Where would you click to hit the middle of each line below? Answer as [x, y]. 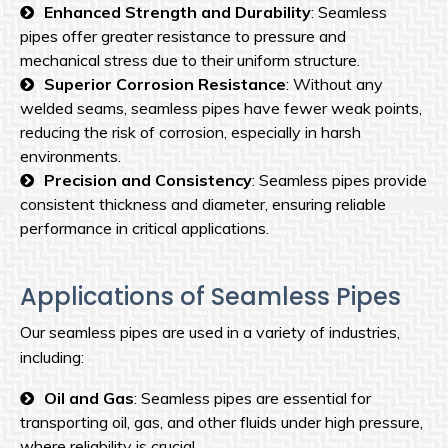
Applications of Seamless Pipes [210, 297]
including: [52, 357]
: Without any [334, 84]
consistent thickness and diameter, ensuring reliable [203, 204]
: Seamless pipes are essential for [252, 398]
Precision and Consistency [148, 180]
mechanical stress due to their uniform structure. [190, 60]
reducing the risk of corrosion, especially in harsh [190, 132]
